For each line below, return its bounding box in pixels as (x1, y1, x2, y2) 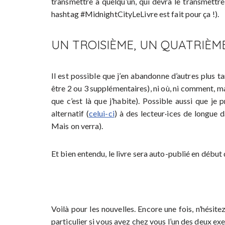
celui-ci (88, 108, 115, 118)
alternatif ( (51, 108, 89, 118)
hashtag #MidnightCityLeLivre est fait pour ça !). (51, 9, 219, 19)
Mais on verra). (51, 121, 103, 131)
